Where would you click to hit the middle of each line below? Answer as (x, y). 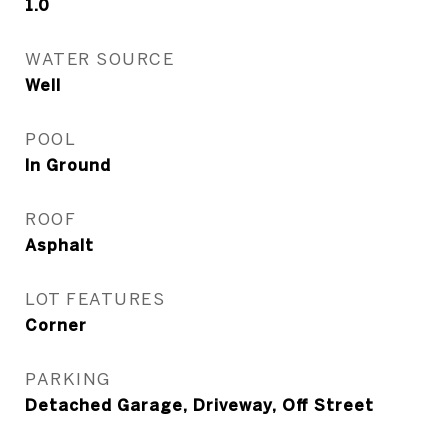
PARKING (68, 378)
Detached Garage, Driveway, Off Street (199, 405)
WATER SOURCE (99, 58)
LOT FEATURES (95, 298)
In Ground (68, 165)
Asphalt (59, 245)
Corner (56, 325)
